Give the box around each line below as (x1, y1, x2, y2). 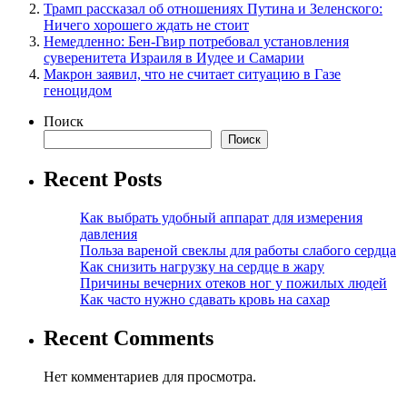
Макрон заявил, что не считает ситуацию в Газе (44, 66, 341, 83)
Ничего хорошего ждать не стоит (44, 17, 249, 34)
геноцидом (44, 83, 112, 99)
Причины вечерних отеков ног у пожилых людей (80, 275, 387, 292)
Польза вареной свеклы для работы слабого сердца (80, 243, 396, 259)
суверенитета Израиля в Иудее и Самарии (44, 50, 304, 66)
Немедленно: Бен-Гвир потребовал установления (44, 34, 349, 50)
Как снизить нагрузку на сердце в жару (80, 259, 324, 275)
